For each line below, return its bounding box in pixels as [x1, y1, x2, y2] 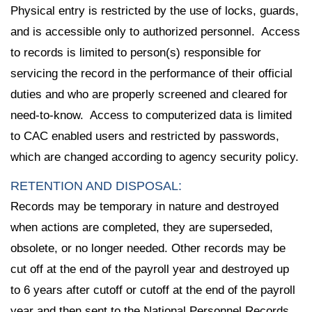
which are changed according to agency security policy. [10, 150, 299, 164]
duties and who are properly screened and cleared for [10, 87, 288, 101]
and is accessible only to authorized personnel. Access [10, 24, 300, 38]
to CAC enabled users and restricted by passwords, [10, 129, 279, 143]
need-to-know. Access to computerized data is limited [10, 108, 292, 122]
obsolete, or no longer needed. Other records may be [10, 241, 286, 255]
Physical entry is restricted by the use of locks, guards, [10, 3, 299, 17]
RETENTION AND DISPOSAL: [10, 178, 182, 193]
